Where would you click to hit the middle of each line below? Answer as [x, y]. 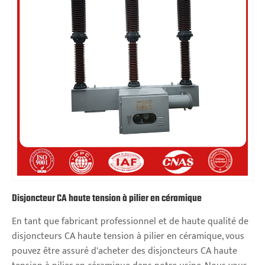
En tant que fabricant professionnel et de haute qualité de [130, 222]
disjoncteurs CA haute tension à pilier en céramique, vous [128, 237]
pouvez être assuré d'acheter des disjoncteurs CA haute [125, 251]
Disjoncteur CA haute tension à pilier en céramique [107, 199]
